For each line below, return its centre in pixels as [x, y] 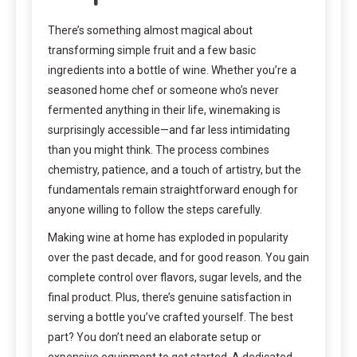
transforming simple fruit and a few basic [152, 50]
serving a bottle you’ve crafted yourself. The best [171, 317]
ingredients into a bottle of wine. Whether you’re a [172, 70]
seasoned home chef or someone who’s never [163, 90]
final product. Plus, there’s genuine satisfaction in [170, 297]
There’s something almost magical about [150, 30]
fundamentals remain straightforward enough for [173, 189]
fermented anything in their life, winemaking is [164, 110]
